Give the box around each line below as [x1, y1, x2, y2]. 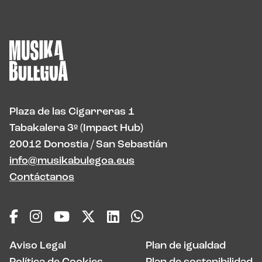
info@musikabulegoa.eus [9, 155, 135, 167]
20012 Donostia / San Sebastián [9, 139, 167, 150]
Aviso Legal [9, 240, 66, 251]
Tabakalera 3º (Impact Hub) [9, 122, 143, 134]
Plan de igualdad [146, 240, 226, 251]
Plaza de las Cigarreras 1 [9, 106, 135, 118]
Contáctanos [9, 171, 74, 183]
